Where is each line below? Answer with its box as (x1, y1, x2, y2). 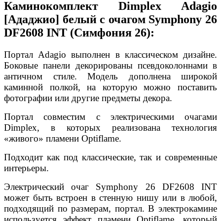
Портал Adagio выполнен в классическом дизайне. (4, 49, 217, 60)
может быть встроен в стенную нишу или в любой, (4, 192, 217, 203)
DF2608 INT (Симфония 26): (4, 26, 154, 39)
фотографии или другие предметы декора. (4, 92, 172, 103)
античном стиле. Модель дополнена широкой (4, 71, 217, 81)
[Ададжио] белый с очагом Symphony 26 (4, 12, 217, 26)
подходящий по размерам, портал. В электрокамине (4, 203, 217, 214)
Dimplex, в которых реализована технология (4, 122, 217, 133)
